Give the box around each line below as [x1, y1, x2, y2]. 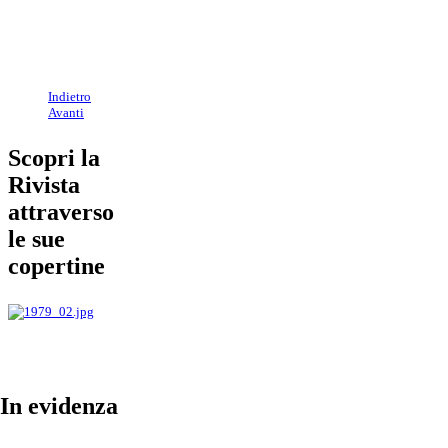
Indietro [48, 89, 91, 105]
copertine [8, 253, 105, 280]
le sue [8, 226, 65, 253]
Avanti [48, 105, 84, 121]
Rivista [8, 172, 80, 199]
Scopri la [8, 145, 100, 172]
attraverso [8, 199, 114, 226]
